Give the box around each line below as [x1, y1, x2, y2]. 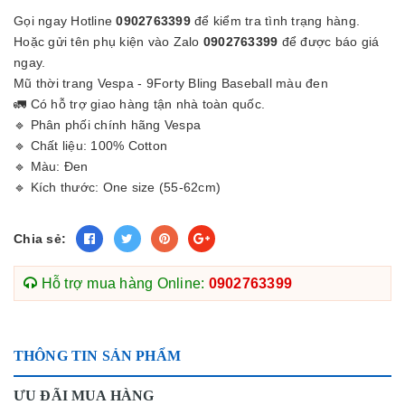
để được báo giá [278, 34, 380, 49]
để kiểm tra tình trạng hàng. [190, 14, 360, 28]
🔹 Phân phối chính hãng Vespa [14, 118, 201, 132]
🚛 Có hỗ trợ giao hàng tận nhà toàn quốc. [14, 97, 265, 111]
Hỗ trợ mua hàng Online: [37, 276, 209, 291]
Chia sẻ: [14, 231, 66, 246]
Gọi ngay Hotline [14, 14, 117, 28]
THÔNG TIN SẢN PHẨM [14, 348, 181, 363]
